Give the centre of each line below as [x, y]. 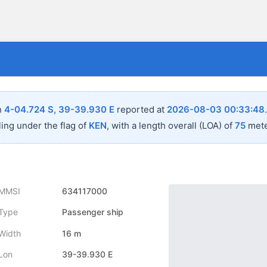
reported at [141, 110]
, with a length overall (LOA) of [171, 126]
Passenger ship [92, 212]
